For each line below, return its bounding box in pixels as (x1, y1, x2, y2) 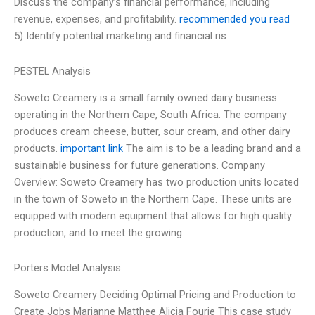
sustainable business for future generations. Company (14, 159, 265, 172)
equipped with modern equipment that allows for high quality (14, 210, 292, 223)
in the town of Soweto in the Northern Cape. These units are (14, 193, 292, 206)
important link (60, 142, 123, 155)
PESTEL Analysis (14, 64, 91, 77)
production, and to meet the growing (14, 226, 182, 240)
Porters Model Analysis (14, 261, 121, 274)
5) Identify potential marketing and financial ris (14, 30, 226, 43)
